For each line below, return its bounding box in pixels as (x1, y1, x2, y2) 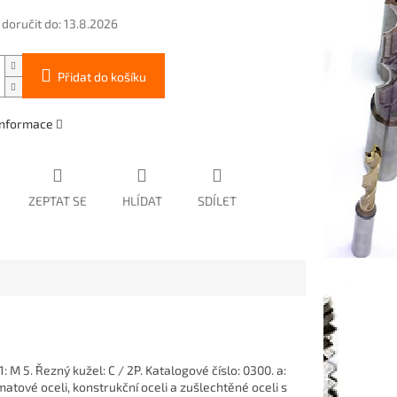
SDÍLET (197, 193, 237, 209)
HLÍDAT (121, 193, 162, 209)
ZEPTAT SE (27, 193, 87, 209)
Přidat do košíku (57, 69, 146, 85)
